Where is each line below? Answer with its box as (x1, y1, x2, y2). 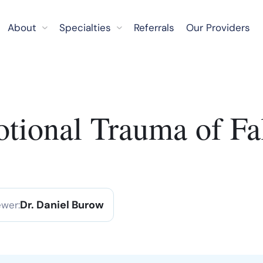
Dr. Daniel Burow (20, 198, 104, 212)
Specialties (59, 21, 111, 34)
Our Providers (186, 21, 250, 34)
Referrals (133, 21, 174, 34)
